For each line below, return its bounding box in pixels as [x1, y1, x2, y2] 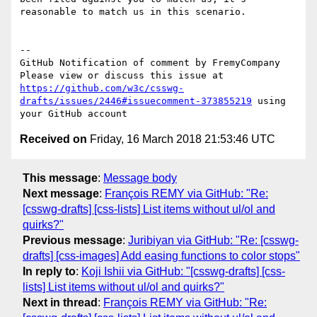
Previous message [23, 234, 122, 246]
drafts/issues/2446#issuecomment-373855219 [20, 96, 252, 107]
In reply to [23, 265, 76, 277]
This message [23, 171, 98, 184]
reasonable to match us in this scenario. [20, 6, 246, 18]
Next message [23, 187, 99, 200]
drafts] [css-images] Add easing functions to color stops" [23, 249, 300, 262]
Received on [20, 133, 87, 146]
